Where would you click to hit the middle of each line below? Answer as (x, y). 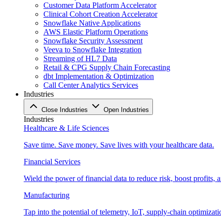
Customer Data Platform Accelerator (100, 5)
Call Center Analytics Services (91, 85)
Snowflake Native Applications (92, 23)
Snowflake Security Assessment (93, 41)
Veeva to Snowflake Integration (92, 50)
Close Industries (65, 110)
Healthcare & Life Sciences (66, 128)
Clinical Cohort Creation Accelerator (100, 14)
